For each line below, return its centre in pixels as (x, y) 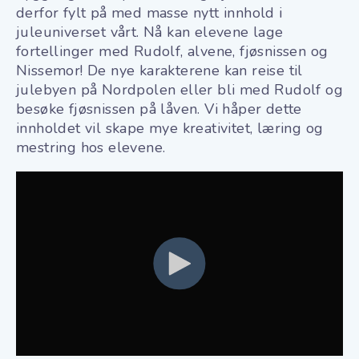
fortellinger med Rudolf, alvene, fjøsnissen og (172, 52)
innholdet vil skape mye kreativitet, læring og (170, 129)
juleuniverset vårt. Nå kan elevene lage (150, 32)
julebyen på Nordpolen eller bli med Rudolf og (179, 90)
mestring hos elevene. (91, 148)
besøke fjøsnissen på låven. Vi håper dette (159, 109)
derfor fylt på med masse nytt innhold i (149, 13)
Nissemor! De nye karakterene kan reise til (159, 71)
